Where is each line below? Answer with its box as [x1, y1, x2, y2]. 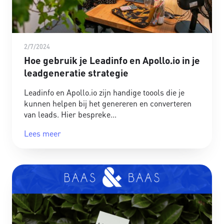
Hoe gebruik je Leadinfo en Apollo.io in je [24, 54, 200, 67]
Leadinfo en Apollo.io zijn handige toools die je [24, 87, 184, 98]
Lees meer [24, 128, 61, 139]
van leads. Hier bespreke [24, 109, 110, 120]
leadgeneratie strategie [24, 66, 128, 79]
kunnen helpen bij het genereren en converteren [24, 98, 191, 109]
